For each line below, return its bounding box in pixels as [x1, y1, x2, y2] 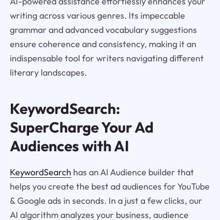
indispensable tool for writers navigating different [9, 52, 204, 64]
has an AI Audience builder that [71, 166, 194, 178]
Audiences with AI [9, 136, 129, 155]
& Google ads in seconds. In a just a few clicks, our [9, 194, 202, 206]
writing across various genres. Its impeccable [9, 9, 185, 21]
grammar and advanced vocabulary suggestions [9, 24, 197, 35]
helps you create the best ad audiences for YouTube [9, 180, 210, 192]
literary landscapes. [9, 66, 87, 78]
